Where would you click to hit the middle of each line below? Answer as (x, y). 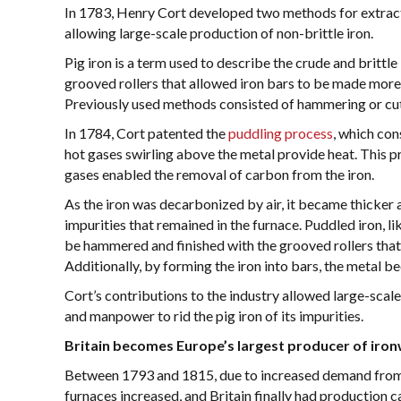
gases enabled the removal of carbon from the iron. (219, 174)
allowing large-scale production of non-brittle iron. (219, 33)
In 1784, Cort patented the (146, 133)
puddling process (281, 133)
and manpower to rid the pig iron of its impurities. (214, 316)
